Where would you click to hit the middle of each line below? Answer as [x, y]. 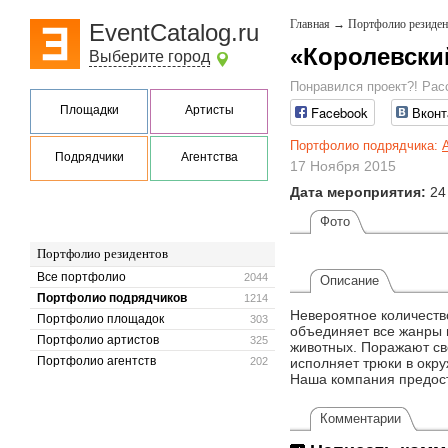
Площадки [89, 110]
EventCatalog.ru [174, 32]
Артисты [209, 110]
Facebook [339, 113]
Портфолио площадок [100, 319]
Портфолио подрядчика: [366, 146]
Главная [310, 24]
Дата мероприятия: [358, 192]
